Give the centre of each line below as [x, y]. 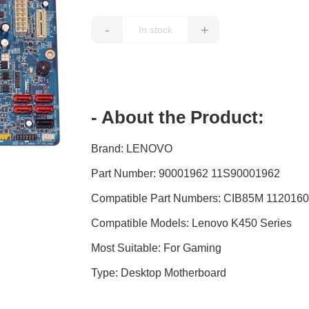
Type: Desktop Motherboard [159, 273]
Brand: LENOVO [132, 149]
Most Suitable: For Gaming [157, 248]
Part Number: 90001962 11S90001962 [186, 174]
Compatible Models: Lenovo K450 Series [192, 223]
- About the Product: [178, 118]
